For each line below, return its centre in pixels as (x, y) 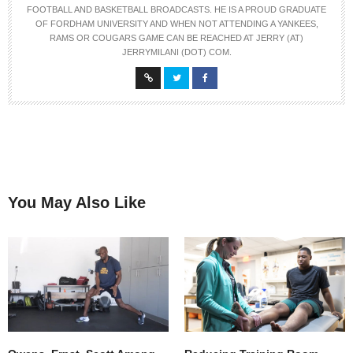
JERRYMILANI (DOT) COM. (176, 52)
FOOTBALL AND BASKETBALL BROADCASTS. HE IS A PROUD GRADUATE (176, 9)
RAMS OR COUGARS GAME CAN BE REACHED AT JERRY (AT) (176, 38)
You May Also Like (77, 203)
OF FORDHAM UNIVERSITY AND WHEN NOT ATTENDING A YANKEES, (176, 24)
